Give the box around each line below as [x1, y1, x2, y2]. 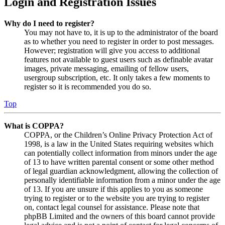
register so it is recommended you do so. [24, 82, 151, 91]
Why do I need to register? [4, 19, 94, 28]
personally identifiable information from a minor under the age [24, 176, 220, 185]
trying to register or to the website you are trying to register [24, 194, 209, 203]
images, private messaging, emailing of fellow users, [24, 64, 189, 73]
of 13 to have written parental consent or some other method [24, 158, 214, 167]
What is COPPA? [4, 122, 64, 131]
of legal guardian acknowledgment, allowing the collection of [24, 167, 218, 176]
